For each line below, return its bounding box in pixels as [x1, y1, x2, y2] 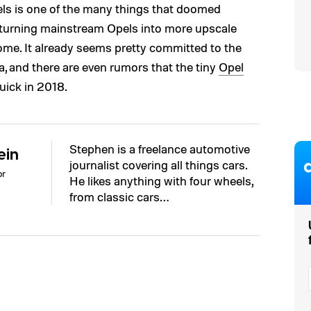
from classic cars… [69, 189, 169, 204]
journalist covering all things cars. [69, 157, 248, 172]
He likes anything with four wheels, [69, 173, 253, 188]
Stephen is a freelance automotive [69, 141, 250, 156]
